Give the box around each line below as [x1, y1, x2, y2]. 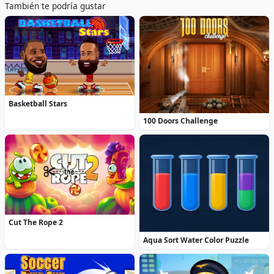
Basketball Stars [9, 98, 68, 109]
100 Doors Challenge [143, 116, 218, 127]
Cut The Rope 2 [9, 217, 64, 228]
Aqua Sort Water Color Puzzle [143, 234, 250, 245]
